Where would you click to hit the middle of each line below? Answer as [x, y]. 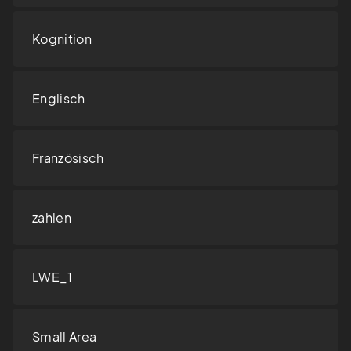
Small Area [65, 337]
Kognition [62, 39]
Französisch [68, 158]
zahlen [52, 218]
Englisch [59, 99]
